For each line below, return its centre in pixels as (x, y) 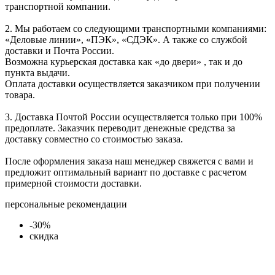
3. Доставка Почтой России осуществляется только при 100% (134, 117)
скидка (44, 236)
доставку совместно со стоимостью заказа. (94, 139)
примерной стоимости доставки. (73, 184)
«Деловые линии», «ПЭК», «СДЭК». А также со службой (126, 40)
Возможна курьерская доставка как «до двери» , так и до (124, 62)
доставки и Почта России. (60, 51)
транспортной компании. (58, 7)
